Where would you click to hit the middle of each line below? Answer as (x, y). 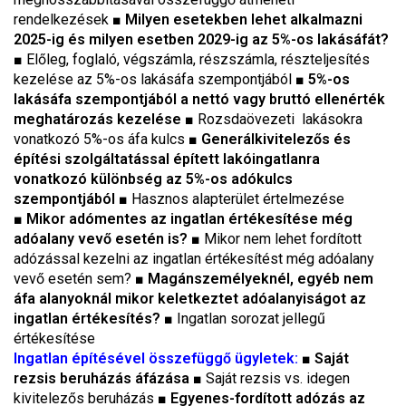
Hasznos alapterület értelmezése (238, 199)
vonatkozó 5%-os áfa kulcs (101, 139)
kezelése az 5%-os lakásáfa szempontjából (155, 79)
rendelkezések (63, 19)
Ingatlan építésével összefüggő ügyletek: (158, 358)
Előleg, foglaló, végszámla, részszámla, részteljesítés (198, 59)
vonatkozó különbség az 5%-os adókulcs (153, 179)
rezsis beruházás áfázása (103, 378)
